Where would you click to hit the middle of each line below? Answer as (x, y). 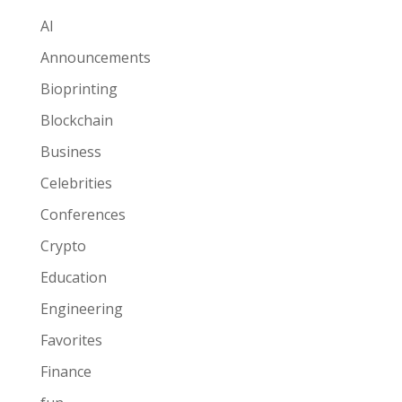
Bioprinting (79, 88)
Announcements (95, 57)
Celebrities (76, 183)
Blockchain (76, 120)
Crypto (63, 245)
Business (70, 151)
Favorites (71, 340)
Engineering (81, 308)
